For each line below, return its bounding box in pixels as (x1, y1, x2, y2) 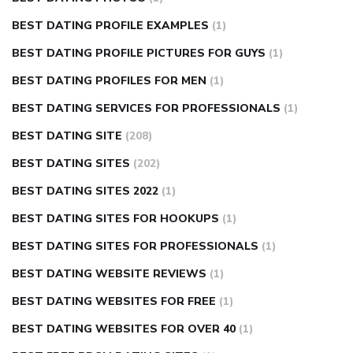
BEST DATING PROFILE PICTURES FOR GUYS (12, 46, 266, 61)
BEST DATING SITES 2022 (12, 184, 158, 199)
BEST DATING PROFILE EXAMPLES (12, 18, 209, 34)
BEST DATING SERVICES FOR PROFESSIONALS (12, 101, 281, 117)
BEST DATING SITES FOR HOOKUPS (12, 211, 219, 227)
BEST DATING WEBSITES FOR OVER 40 (12, 321, 236, 337)
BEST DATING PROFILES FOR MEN (12, 73, 206, 89)
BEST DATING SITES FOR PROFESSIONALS (12, 239, 258, 255)
